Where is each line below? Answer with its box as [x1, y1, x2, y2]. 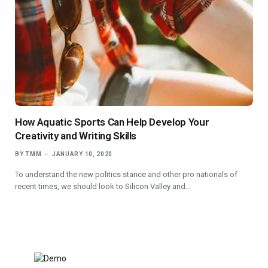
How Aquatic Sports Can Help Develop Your [15, 116, 209, 129]
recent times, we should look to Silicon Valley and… [15, 182, 191, 191]
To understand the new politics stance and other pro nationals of [15, 170, 237, 179]
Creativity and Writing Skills [15, 130, 137, 142]
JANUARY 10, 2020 [51, 151, 113, 158]
